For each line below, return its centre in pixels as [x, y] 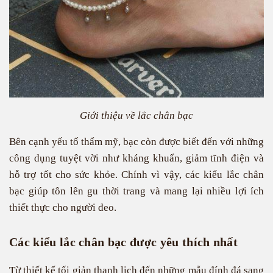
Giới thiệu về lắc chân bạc [136, 115]
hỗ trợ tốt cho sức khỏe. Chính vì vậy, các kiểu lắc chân [136, 175]
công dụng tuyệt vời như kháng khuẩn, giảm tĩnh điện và [136, 158]
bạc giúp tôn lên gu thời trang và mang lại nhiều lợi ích [136, 191]
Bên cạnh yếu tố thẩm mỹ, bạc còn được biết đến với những [136, 142]
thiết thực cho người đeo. [63, 207]
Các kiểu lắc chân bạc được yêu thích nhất [124, 242]
